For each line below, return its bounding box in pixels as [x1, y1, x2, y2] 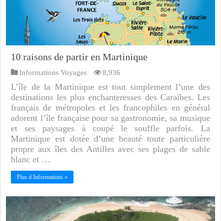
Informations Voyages [19, 68, 87, 77]
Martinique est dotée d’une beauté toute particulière [11, 134, 210, 144]
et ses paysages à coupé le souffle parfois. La [11, 123, 210, 134]
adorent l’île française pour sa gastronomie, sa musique [11, 113, 210, 123]
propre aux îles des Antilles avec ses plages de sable [11, 144, 210, 154]
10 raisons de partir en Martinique [11, 51, 148, 63]
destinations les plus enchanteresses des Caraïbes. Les [11, 92, 210, 103]
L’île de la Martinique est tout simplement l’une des [11, 82, 210, 92]
